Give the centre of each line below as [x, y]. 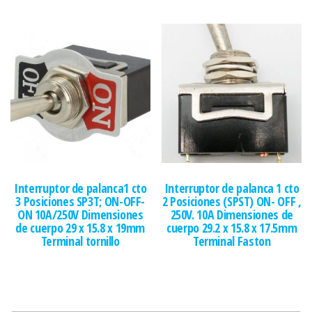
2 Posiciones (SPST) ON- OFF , [232, 202]
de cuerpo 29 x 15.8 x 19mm [80, 228]
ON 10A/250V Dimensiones [80, 215]
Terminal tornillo [80, 241]
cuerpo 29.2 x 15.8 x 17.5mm [232, 228]
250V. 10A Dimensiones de [232, 215]
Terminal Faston [232, 241]
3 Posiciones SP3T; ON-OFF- [80, 202]
